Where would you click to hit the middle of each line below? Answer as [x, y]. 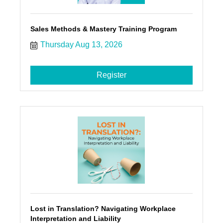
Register [111, 75]
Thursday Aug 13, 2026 [81, 45]
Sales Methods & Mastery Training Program [103, 29]
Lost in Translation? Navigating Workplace [103, 209]
